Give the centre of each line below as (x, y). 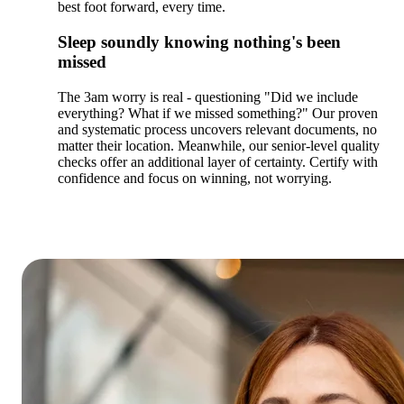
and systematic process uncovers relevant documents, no (217, 129)
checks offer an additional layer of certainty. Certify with (218, 161)
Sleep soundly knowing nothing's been (199, 42)
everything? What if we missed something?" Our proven (218, 113)
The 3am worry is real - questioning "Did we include (208, 96)
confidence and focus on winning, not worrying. (195, 178)
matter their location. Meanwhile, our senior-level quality (219, 145)
